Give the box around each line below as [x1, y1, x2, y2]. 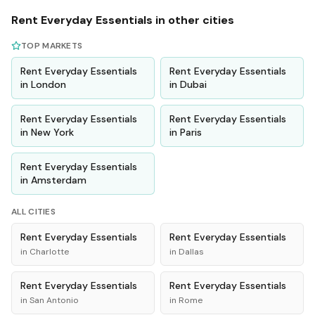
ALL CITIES [11, 206, 56, 217]
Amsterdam [31, 174, 86, 186]
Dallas [179, 246, 204, 257]
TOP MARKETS [21, 40, 83, 51]
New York [31, 126, 74, 139]
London [31, 78, 66, 91]
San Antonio [30, 295, 79, 306]
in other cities [153, 13, 234, 27]
